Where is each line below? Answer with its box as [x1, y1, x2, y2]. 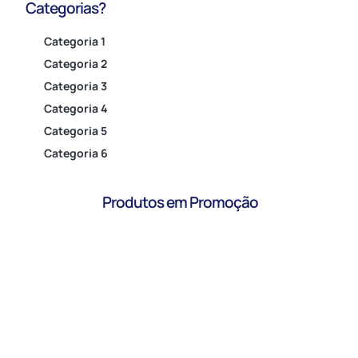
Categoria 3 [43, 78, 107, 94]
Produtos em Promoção [102, 192, 258, 213]
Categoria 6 [43, 145, 108, 161]
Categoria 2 [43, 56, 107, 72]
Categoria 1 [43, 34, 105, 50]
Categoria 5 [43, 123, 107, 139]
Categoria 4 [43, 101, 108, 117]
